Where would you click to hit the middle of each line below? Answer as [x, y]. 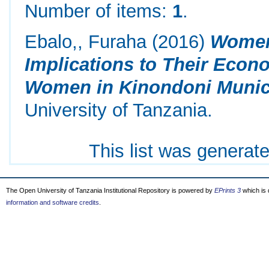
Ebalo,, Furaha [86, 42]
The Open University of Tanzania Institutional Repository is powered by [110, 190]
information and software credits [53, 202]
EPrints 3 [228, 190]
